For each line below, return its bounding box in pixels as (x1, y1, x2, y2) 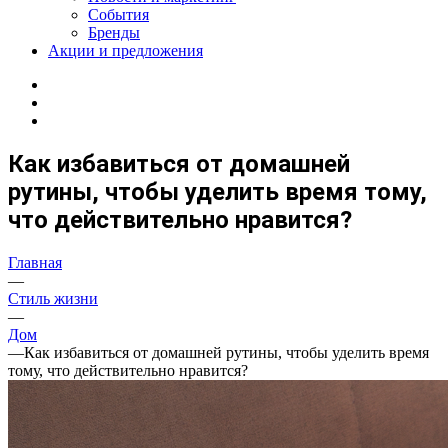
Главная (8, 253, 62, 271)
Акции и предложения (48, 42, 203, 59)
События (88, 6, 149, 23)
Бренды (88, 24, 140, 41)
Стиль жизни (8, 289, 98, 307)
